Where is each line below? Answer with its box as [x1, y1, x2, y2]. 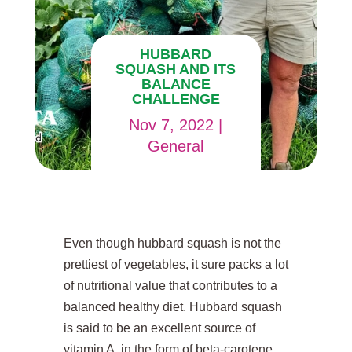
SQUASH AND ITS [115, 60, 236, 77]
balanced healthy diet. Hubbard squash [63, 299, 282, 313]
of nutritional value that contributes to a [63, 278, 277, 292]
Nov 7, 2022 [129, 115, 214, 134]
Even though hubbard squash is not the [63, 236, 281, 250]
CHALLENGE [131, 90, 220, 107]
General [148, 137, 204, 155]
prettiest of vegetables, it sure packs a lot [63, 257, 288, 271]
